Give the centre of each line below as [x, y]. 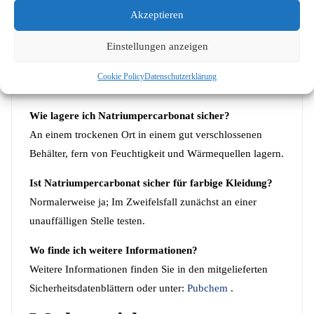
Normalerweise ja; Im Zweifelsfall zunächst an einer [143, 202]
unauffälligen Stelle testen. [87, 220]
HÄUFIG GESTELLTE [136, 60]
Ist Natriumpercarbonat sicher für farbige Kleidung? [151, 183]
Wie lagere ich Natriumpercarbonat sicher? [130, 115]
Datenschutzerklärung [180, 76]
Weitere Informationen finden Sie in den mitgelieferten [149, 269]
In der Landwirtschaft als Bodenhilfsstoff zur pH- [158, 9]
